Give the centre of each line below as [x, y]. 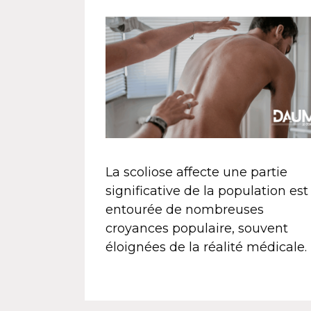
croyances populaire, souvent [197, 228]
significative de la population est [207, 191]
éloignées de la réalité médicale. [206, 247]
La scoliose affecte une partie [196, 172]
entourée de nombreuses [185, 209]
